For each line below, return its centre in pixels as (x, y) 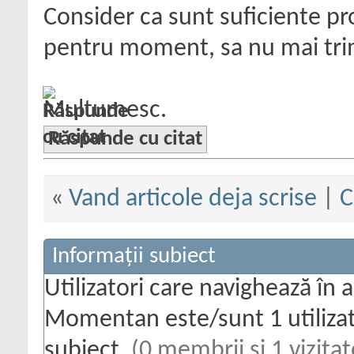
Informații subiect (134, 256)
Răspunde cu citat (125, 139)
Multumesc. (105, 111)
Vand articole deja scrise (192, 199)
